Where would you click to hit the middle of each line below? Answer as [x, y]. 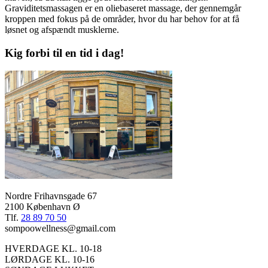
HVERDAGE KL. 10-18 [53, 249]
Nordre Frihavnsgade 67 [51, 196]
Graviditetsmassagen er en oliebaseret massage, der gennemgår [123, 8]
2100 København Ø [42, 207]
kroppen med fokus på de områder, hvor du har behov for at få [122, 19]
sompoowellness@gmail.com [60, 229]
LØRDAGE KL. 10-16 [50, 260]
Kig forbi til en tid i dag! [64, 53]
